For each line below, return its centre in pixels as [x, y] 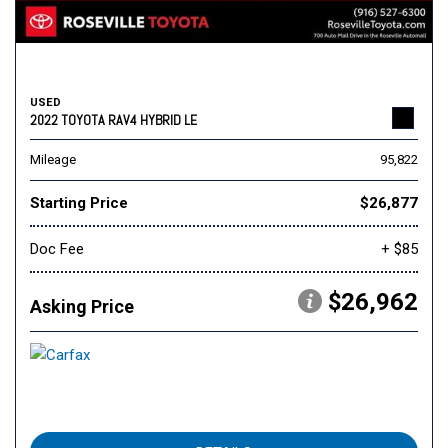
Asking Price [82, 307]
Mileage [53, 160]
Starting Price [79, 203]
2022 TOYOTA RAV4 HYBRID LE [113, 120]
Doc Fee [57, 249]
